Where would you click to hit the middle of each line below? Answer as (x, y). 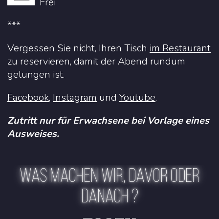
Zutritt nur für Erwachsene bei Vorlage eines (108, 121)
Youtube (137, 98)
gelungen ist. (36, 75)
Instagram (75, 98)
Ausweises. (33, 134)
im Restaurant (180, 48)
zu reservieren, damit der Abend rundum (96, 62)
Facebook (28, 98)
